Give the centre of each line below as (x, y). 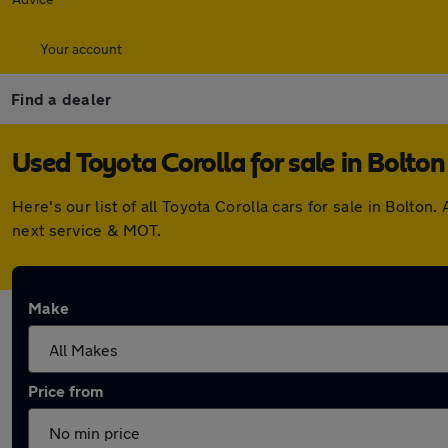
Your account (81, 48)
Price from (65, 390)
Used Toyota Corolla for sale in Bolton (228, 164)
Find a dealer (61, 98)
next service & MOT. (87, 229)
